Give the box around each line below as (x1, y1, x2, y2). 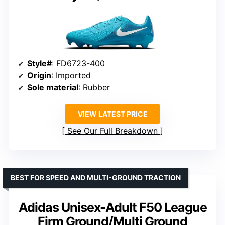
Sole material (27, 82, 78, 93)
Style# (27, 58, 52, 69)
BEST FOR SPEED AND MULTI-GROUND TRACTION (11, 173, 181, 182)
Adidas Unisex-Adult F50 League (18, 200, 207, 215)
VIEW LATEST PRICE (77, 109, 148, 119)
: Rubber (78, 82, 110, 93)
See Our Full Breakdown (67, 126, 158, 136)
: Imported (51, 70, 91, 81)
